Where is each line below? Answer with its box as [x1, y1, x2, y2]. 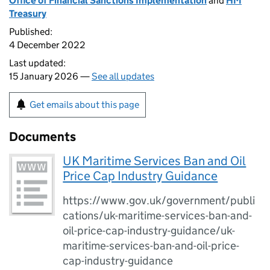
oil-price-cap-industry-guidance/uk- [63, 224, 236, 237]
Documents [9, 129, 76, 145]
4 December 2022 [9, 39, 86, 51]
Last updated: [9, 57, 66, 69]
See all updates [92, 71, 154, 82]
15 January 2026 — [9, 71, 92, 82]
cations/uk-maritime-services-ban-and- [63, 209, 253, 222]
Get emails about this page [30, 99, 139, 110]
